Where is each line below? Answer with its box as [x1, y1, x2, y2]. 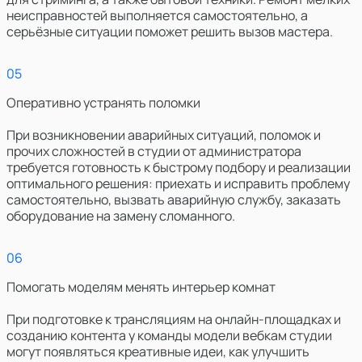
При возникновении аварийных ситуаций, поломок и [6, 126, 321, 145]
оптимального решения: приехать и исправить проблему [6, 175, 350, 193]
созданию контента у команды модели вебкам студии [6, 326, 332, 345]
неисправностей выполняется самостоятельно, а [6, 6, 308, 25]
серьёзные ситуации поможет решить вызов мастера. [6, 23, 333, 41]
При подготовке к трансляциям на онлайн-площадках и [6, 310, 341, 329]
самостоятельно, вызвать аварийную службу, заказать [6, 191, 341, 209]
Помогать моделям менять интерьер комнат [6, 278, 276, 297]
